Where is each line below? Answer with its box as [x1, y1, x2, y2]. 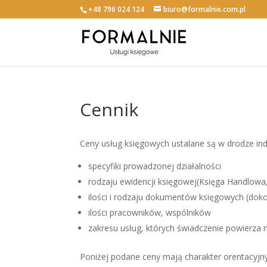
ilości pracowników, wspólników [88, 207, 212, 218]
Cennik [80, 97, 139, 122]
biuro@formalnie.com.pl [163, 4, 246, 14]
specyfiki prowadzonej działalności [88, 160, 222, 172]
